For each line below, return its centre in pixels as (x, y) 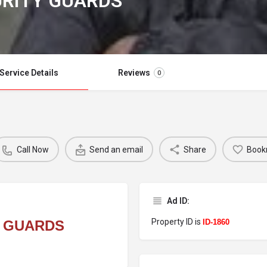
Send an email (116, 149)
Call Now (33, 149)
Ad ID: (178, 201)
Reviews (134, 73)
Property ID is (177, 222)
